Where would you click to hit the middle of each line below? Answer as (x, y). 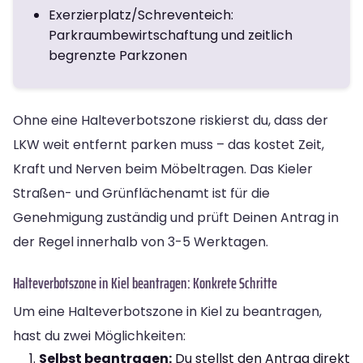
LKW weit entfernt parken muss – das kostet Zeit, (169, 144)
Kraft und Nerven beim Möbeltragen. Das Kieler (163, 169)
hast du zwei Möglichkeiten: (99, 335)
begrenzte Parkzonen (118, 55)
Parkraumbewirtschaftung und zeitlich (171, 35)
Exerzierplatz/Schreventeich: (141, 15)
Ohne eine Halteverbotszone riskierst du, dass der (171, 120)
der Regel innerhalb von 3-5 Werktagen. (141, 241)
